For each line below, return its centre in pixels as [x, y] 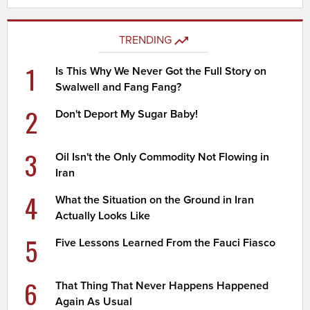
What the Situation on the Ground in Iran [155, 200]
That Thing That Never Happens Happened [162, 285]
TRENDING [145, 40]
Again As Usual [94, 301]
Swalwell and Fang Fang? [119, 87]
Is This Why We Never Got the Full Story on [161, 71]
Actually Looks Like [103, 216]
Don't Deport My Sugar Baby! [127, 114]
